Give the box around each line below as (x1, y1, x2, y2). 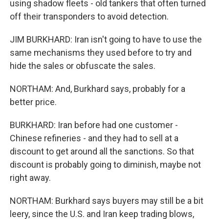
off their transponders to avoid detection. (10, 11, 169, 22)
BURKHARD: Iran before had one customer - (10, 120, 178, 130)
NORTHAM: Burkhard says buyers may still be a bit (10, 196, 203, 206)
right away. (10, 173, 51, 183)
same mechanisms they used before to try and (10, 47, 192, 58)
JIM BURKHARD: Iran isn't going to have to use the (10, 34, 202, 44)
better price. (10, 97, 57, 107)
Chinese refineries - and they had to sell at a (10, 133, 178, 143)
